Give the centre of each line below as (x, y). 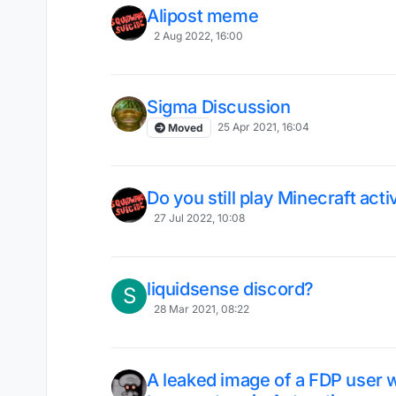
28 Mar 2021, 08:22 (201, 308)
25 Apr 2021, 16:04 (264, 126)
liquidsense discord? (230, 289)
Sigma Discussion (219, 107)
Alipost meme (203, 16)
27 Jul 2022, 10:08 (199, 217)
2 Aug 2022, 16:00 (198, 35)
